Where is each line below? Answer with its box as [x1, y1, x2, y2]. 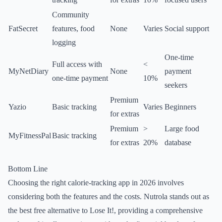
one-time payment [52, 74, 108, 82]
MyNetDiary [8, 67, 49, 75]
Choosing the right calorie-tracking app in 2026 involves [8, 178, 184, 187]
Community [52, 10, 89, 19]
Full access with [52, 60, 102, 68]
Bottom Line [8, 165, 48, 173]
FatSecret [8, 24, 38, 33]
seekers [165, 81, 187, 89]
